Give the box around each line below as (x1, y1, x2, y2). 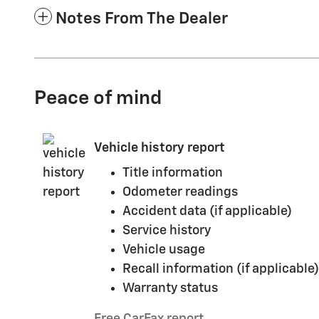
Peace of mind (34, 88, 162, 108)
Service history (122, 224, 211, 237)
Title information (122, 166, 223, 179)
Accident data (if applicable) (122, 204, 292, 218)
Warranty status (122, 281, 218, 295)
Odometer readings (122, 185, 238, 199)
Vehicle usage (122, 243, 205, 256)
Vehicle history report (94, 142, 225, 155)
